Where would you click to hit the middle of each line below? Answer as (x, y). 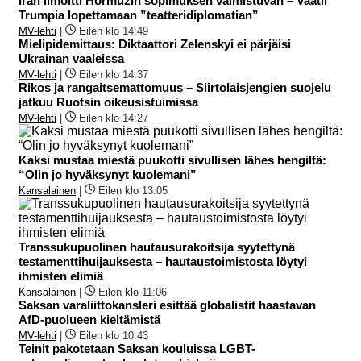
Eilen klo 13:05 (133, 191)
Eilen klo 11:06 (133, 293)
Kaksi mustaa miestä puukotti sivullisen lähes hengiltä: (172, 160)
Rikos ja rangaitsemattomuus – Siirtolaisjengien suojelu (175, 88)
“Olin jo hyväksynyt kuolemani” (108, 175)
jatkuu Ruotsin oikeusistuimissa (108, 102)
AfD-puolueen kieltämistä (89, 320)
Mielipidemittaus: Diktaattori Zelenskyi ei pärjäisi (155, 44)
